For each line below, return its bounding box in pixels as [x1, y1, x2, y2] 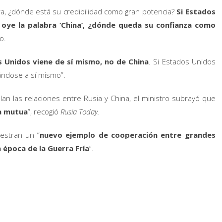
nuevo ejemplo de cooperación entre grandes [40, 130, 216, 140]
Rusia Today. [60, 107, 99, 116]
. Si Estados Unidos [149, 56, 216, 66]
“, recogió [28, 107, 60, 116]
